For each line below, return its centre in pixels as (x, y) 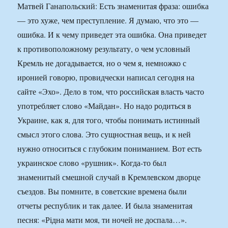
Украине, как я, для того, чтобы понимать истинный (109, 120)
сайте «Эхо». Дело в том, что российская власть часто (111, 92)
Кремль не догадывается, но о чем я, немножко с (102, 63)
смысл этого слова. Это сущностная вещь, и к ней (104, 134)
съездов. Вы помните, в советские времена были (102, 191)
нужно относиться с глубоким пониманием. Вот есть (110, 149)
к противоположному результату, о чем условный (104, 49)
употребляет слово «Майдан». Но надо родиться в (105, 106)
